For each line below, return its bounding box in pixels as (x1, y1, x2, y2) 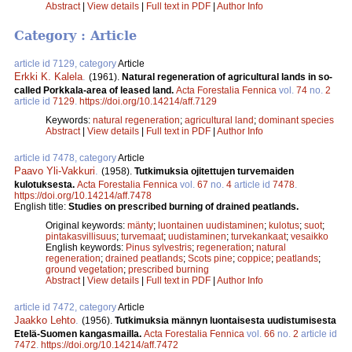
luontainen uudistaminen (158, 220, 264, 232)
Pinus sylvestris (126, 242, 192, 254)
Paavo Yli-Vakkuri (14, 165, 95, 178)
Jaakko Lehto (14, 314, 75, 327)
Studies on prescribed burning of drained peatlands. (68, 201, 299, 213)
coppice (237, 253, 271, 265)
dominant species (258, 115, 334, 126)
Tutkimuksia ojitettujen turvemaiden (134, 166, 294, 178)
